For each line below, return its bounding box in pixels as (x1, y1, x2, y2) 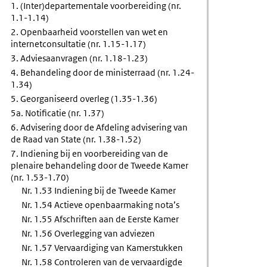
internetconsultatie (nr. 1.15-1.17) (11, 38, 147, 49)
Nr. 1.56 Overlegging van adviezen (21, 228, 156, 239)
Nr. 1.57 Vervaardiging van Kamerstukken (21, 242, 184, 253)
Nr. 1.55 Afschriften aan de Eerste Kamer (21, 213, 179, 225)
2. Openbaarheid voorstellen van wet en (11, 26, 169, 38)
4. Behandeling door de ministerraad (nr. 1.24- (11, 67, 195, 78)
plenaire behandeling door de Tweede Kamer (11, 160, 189, 171)
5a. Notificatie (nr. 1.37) (11, 107, 105, 119)
